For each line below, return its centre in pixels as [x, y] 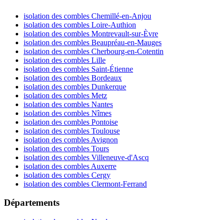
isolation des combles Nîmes [68, 113]
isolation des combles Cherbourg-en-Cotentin [94, 51]
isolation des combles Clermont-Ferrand [85, 184]
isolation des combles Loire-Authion [80, 25]
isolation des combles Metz [65, 95]
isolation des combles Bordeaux [73, 78]
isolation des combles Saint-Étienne [78, 69]
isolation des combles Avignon [71, 139]
